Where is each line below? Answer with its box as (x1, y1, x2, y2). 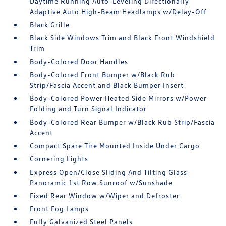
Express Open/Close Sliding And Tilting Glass (30, 167, 188, 176)
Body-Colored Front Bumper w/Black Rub (30, 70, 176, 79)
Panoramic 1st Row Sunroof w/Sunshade (30, 178, 173, 187)
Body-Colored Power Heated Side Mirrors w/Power (30, 94, 207, 102)
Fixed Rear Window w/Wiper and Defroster (30, 191, 180, 200)
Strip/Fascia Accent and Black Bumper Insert (30, 81, 184, 89)
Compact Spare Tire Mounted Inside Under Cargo (30, 141, 200, 150)
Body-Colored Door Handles (30, 57, 129, 66)
